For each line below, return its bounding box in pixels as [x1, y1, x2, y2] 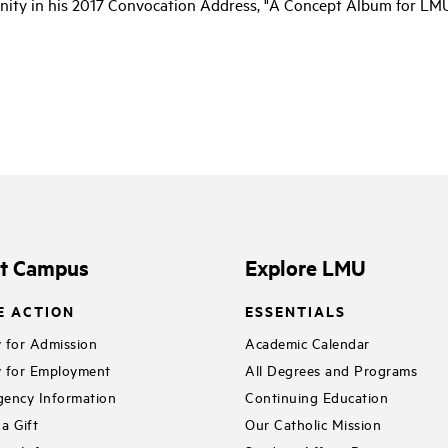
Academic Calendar [245, 332, 370, 352]
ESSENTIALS [245, 300, 347, 322]
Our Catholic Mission [245, 413, 382, 433]
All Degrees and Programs [245, 359, 418, 379]
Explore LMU [245, 252, 367, 281]
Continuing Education [245, 386, 389, 406]
